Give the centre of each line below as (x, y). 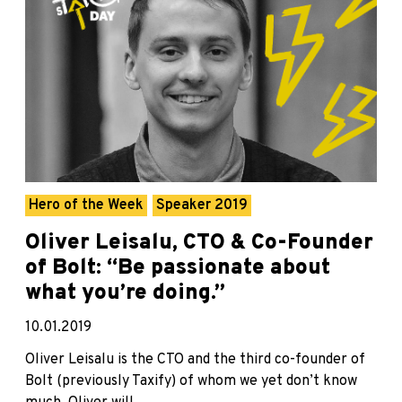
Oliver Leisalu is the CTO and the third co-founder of (195, 360)
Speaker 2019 (202, 206)
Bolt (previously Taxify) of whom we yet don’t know (191, 382)
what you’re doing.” (125, 294)
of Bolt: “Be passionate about (178, 269)
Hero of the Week (86, 206)
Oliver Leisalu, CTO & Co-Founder (199, 244)
